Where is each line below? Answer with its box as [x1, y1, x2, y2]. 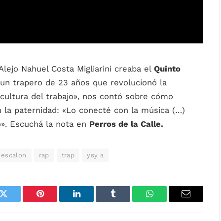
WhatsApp [148, 196, 187, 206]
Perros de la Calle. [89, 119, 163, 129]
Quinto [154, 64, 181, 74]
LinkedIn [75, 196, 109, 206]
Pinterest [39, 196, 71, 206]
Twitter [2, 196, 29, 206]
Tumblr [112, 196, 139, 206]
